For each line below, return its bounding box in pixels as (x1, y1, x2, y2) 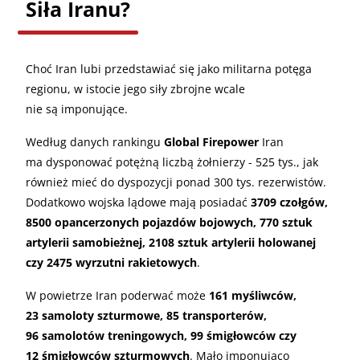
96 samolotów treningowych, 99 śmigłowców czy (26, 327, 297, 343)
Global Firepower (164, 133, 259, 149)
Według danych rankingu (26, 133, 164, 149)
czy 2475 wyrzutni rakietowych (26, 254, 197, 270)
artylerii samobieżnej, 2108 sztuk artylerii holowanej (26, 234, 316, 250)
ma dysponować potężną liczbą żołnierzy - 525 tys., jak (26, 153, 318, 170)
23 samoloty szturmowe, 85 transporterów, (26, 307, 267, 323)
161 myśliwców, (209, 287, 297, 303)
